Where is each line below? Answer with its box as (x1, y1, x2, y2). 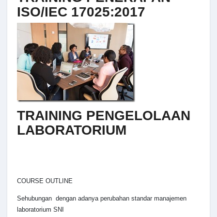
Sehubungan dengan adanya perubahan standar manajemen (17, 195, 186, 202)
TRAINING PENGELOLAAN (17, 108, 190, 123)
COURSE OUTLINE (17, 177, 73, 185)
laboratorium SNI (17, 206, 64, 214)
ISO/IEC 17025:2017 (17, 4, 145, 20)
